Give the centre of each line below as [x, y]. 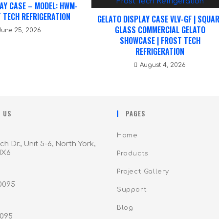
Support [132, 189]
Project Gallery [143, 171]
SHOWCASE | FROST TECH [160, 40]
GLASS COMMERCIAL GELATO [160, 30]
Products [133, 153]
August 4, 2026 [163, 65]
